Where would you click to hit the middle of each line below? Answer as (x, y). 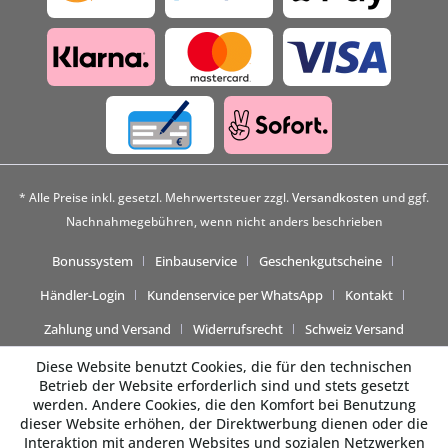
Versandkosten (335, 198)
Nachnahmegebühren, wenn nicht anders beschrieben (224, 222)
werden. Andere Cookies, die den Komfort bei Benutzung (224, 404)
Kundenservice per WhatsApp (235, 295)
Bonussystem (92, 261)
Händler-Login (82, 295)
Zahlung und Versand (107, 329)
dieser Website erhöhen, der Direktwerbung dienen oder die (224, 423)
